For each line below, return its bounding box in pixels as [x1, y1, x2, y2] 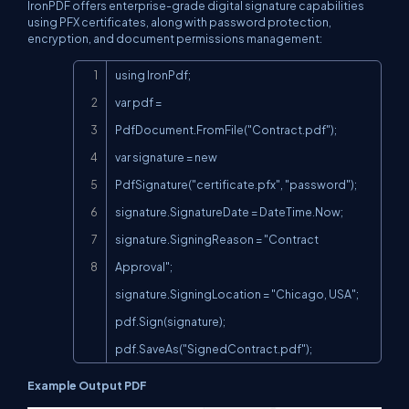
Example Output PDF [27, 377, 147, 393]
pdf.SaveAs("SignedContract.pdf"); [115, 341, 312, 356]
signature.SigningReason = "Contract [115, 231, 319, 246]
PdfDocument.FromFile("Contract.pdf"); [115, 121, 337, 137]
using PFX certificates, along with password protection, [27, 14, 331, 29]
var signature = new [115, 149, 217, 164]
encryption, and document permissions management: [27, 30, 322, 46]
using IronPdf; [115, 67, 191, 82]
